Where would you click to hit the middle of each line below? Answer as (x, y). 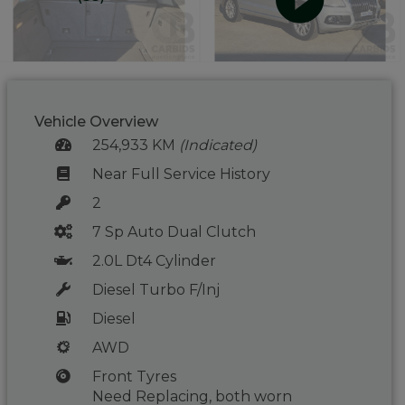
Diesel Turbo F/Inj (155, 290)
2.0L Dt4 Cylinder (154, 261)
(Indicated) (217, 145)
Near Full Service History (181, 174)
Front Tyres (134, 377)
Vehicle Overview (97, 122)
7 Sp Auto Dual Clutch (174, 232)
